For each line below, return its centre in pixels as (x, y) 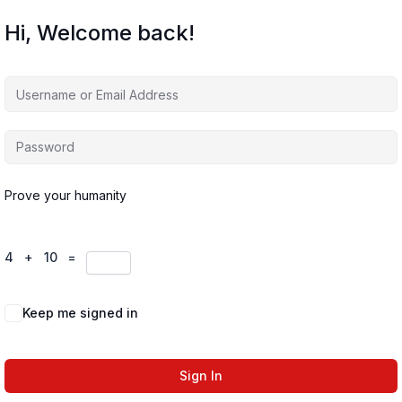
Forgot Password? (341, 313)
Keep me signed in (80, 313)
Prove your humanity (66, 195)
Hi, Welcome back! (100, 33)
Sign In (201, 376)
